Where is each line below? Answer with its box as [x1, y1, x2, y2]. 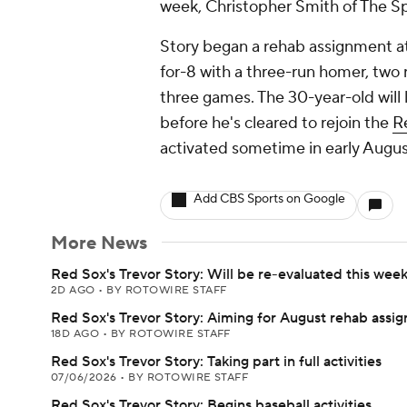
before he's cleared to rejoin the [160, 113, 392, 134]
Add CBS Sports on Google [194, 191, 345, 207]
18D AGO [51, 327, 103, 341]
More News [51, 232, 147, 255]
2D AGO [51, 283, 99, 297]
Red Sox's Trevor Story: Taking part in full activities [51, 352, 382, 371]
